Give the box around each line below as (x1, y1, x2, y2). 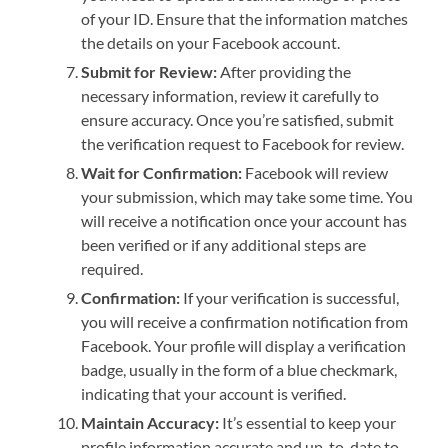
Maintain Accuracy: (81, 413, 220, 433)
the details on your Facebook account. (81, 33, 341, 53)
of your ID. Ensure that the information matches (81, 9, 409, 29)
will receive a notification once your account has (81, 211, 408, 231)
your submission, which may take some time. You (81, 187, 414, 207)
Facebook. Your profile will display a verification (81, 336, 407, 356)
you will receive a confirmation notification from (81, 312, 409, 332)
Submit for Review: (81, 62, 218, 82)
